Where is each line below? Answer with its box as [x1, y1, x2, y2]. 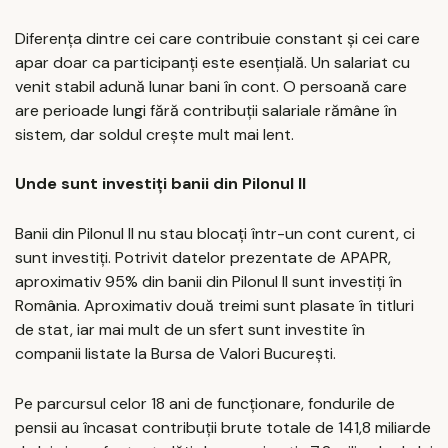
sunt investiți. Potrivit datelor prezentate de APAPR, [15, 246, 391, 268]
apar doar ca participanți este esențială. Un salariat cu [15, 51, 410, 73]
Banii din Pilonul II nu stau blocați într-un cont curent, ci [15, 222, 415, 244]
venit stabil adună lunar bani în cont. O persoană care [15, 75, 407, 97]
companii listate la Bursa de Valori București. [15, 342, 336, 364]
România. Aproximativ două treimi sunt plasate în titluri [15, 294, 414, 316]
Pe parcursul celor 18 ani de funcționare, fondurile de [15, 392, 395, 414]
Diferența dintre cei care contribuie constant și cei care [15, 27, 420, 49]
